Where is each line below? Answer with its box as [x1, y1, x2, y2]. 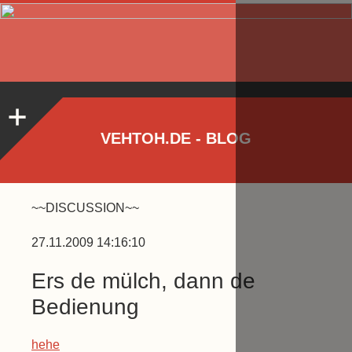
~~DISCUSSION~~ [31, 201, 139, 215]
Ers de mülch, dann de [31, 269, 255, 294]
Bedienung [31, 295, 139, 320]
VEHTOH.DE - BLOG [101, 130, 251, 148]
